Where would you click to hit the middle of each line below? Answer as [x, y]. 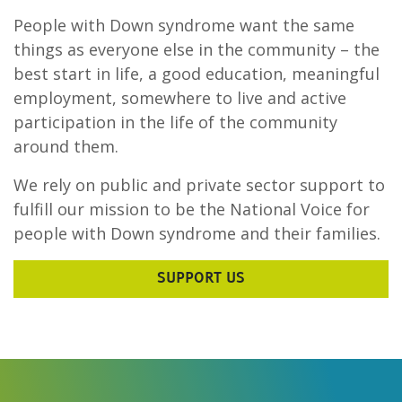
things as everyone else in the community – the [197, 50]
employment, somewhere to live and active [180, 98]
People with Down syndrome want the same [184, 26]
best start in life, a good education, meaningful [197, 74]
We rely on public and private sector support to [199, 185]
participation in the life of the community [175, 122]
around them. [66, 147]
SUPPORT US [201, 280]
